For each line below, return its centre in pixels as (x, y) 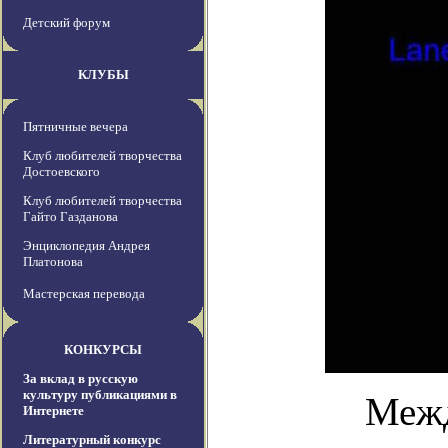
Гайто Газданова (70, 217)
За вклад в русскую (80, 379)
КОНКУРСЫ (103, 350)
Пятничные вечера (75, 127)
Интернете (53, 411)
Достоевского (61, 172)
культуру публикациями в (100, 395)
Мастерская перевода (84, 294)
